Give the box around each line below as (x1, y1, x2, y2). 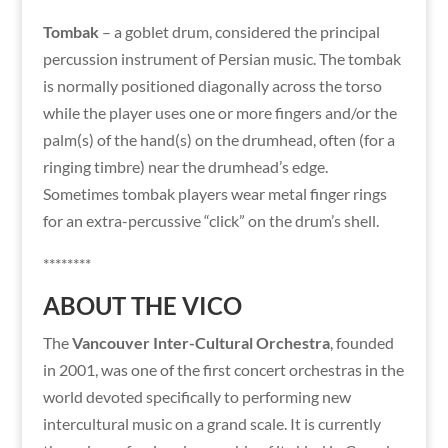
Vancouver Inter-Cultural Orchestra (71, 332, 330, 352)
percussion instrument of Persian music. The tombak (42, 48, 401, 68)
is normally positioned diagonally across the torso (42, 75, 382, 95)
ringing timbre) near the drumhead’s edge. (42, 156, 328, 176)
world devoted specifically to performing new (42, 386, 351, 406)
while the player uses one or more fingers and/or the (42, 102, 397, 122)
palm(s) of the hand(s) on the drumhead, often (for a (42, 129, 395, 149)
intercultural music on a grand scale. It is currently (42, 413, 381, 433)
